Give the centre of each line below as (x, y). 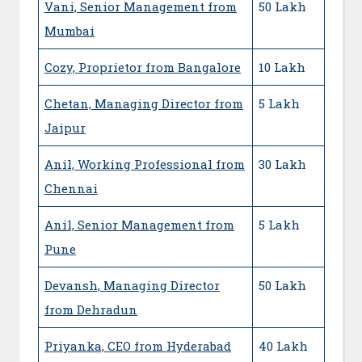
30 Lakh (282, 164)
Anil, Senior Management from (139, 224)
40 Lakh (283, 345)
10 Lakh (282, 67)
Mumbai (69, 30)
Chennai (71, 188)
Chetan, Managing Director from (144, 103)
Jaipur (65, 127)
